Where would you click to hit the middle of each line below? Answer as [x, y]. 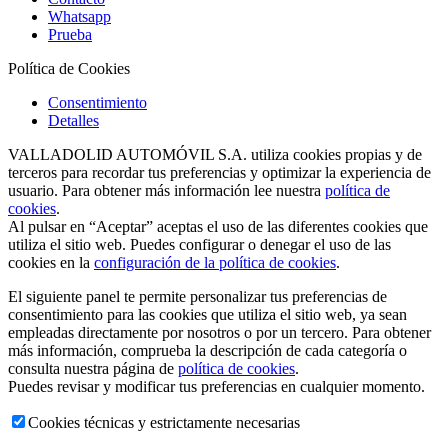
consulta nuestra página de [93, 369]
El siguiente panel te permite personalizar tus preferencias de [197, 297]
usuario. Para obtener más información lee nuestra [166, 191]
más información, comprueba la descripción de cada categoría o [207, 351]
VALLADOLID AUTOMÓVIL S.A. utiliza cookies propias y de [215, 155]
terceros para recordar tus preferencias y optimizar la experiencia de [219, 173]
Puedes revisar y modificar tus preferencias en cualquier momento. [216, 387]
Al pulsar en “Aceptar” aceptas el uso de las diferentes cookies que [218, 227]
